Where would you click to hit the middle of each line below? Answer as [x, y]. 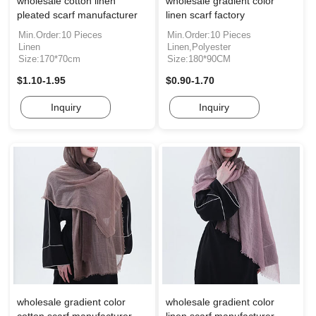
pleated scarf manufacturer [77, 14]
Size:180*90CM [199, 59]
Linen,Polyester [199, 47]
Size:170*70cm [49, 59]
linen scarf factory [205, 14]
